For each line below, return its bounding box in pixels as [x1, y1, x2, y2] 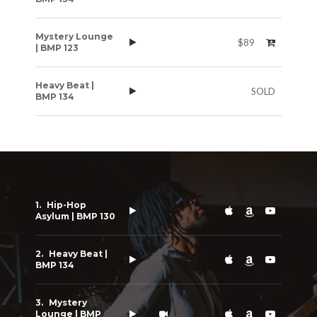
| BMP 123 [35, 42, 79, 53]
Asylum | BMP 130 [35, 211, 116, 221]
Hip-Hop [47, 200, 87, 210]
